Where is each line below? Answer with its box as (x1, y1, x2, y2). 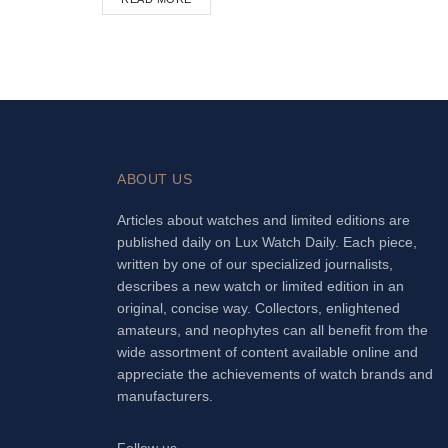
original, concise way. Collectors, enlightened (117, 300, 400, 316)
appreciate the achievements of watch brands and (117, 366, 433, 382)
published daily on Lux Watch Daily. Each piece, (117, 234, 417, 250)
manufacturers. (117, 388, 213, 404)
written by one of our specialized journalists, (117, 256, 393, 272)
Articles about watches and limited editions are (117, 212, 410, 228)
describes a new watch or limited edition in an (117, 278, 404, 294)
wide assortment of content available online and (117, 344, 418, 360)
